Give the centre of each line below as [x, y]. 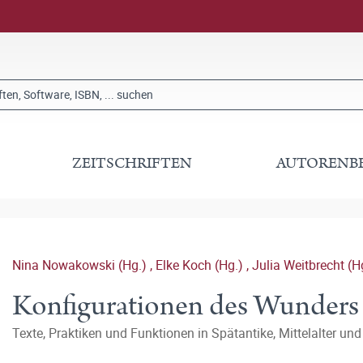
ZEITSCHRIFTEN [132, 163]
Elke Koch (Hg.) [201, 265]
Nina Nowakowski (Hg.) [81, 265]
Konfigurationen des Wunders [186, 306]
